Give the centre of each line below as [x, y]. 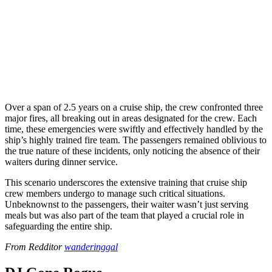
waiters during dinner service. [61, 161]
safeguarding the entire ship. [59, 226]
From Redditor [35, 246]
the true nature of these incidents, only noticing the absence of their [132, 151]
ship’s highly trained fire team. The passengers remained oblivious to [136, 140]
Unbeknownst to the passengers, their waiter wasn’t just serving [127, 204]
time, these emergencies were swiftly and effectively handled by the [134, 129]
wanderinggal [91, 246]
